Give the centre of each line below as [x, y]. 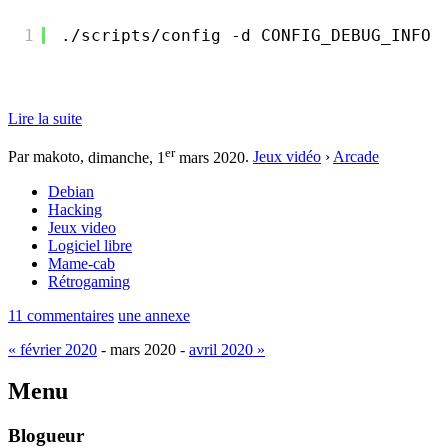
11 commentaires [61, 315]
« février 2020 [52, 349]
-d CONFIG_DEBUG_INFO [331, 36]
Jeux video [82, 227]
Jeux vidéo [287, 157]
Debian [71, 191]
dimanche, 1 [126, 157]
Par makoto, [48, 157]
